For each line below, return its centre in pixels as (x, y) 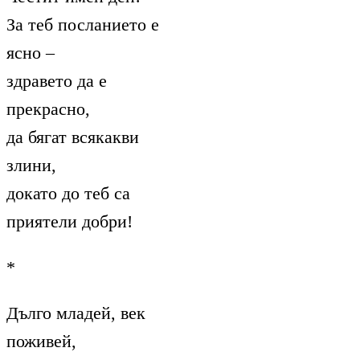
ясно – (31, 52)
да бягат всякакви (73, 137)
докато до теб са (68, 193)
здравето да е (57, 80)
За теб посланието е (83, 24)
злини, (31, 165)
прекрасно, (48, 108)
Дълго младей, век (76, 313)
